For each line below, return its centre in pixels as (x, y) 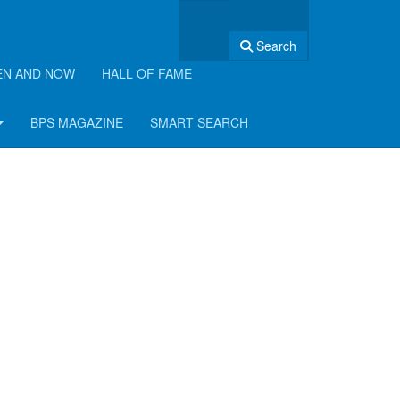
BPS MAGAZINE (77, 122)
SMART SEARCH (199, 122)
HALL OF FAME (147, 73)
